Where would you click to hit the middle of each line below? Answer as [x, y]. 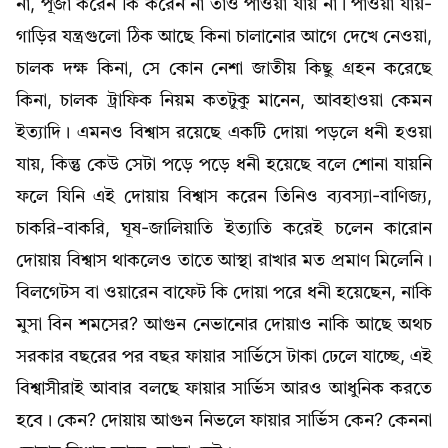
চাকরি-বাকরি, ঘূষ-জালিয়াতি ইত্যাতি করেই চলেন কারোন [224, 229]
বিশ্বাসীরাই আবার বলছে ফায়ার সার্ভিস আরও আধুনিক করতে [224, 389]
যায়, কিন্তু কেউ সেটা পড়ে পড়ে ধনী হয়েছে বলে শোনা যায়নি [224, 165]
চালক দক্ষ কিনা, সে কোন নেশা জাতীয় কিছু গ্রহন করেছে [224, 69]
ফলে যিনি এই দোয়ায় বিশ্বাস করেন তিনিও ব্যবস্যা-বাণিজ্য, [224, 197]
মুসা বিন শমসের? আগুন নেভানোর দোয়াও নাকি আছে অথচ [224, 325]
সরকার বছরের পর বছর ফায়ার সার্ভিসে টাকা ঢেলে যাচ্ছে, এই [224, 357]
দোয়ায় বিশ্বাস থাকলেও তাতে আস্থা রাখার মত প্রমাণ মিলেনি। [224, 261]
